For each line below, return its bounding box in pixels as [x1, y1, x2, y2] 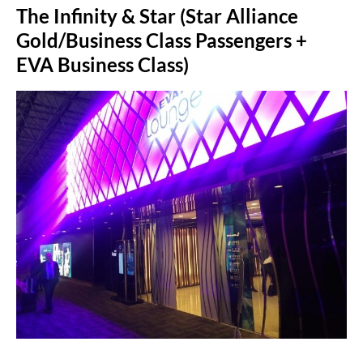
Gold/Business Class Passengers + [16, 28, 307, 52]
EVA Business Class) [16, 52, 189, 76]
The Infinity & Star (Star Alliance [16, 3, 298, 28]
